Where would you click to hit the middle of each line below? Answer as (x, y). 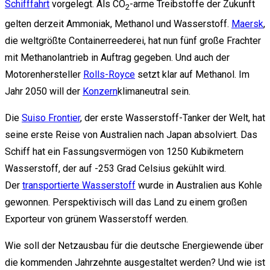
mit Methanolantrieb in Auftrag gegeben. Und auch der (117, 58)
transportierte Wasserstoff (79, 186)
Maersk (247, 24)
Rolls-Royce (109, 75)
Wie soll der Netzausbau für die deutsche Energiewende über (134, 246)
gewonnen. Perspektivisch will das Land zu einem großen (126, 202)
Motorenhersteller (44, 75)
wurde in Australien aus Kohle (199, 186)
